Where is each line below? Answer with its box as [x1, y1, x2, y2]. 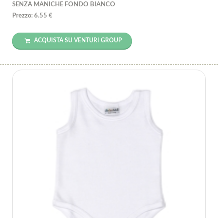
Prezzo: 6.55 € [12, 13, 53, 19]
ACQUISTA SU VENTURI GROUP [33, 37, 122, 44]
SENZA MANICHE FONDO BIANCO [12, 1, 115, 8]
